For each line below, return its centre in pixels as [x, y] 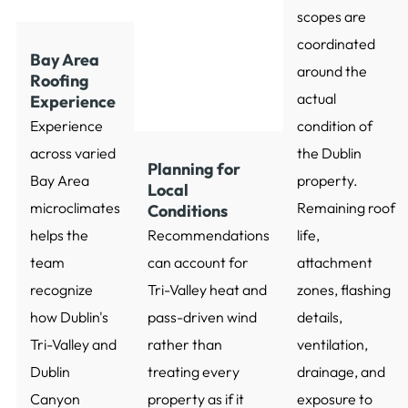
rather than [184, 345]
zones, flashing [343, 290]
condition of [334, 126]
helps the [59, 235]
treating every [193, 372]
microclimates [75, 208]
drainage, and [341, 372]
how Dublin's [69, 317]
